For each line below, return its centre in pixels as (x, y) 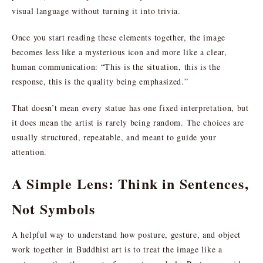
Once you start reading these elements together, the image (119, 37)
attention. (30, 151)
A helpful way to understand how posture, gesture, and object (127, 234)
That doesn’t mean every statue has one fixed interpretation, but (130, 107)
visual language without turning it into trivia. (96, 11)
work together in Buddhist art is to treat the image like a (117, 249)
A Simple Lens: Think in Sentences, (130, 183)
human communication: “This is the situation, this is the (116, 66)
